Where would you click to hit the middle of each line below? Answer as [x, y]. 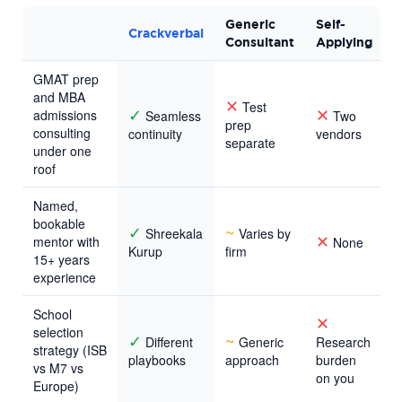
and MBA [59, 96]
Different [167, 341]
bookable [59, 223]
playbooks [157, 359]
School [52, 314]
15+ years [61, 259]
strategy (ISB [70, 350]
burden [336, 359]
